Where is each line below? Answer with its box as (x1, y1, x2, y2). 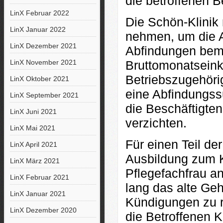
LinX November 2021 (9, 58, 77, 66)
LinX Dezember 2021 (9, 42, 77, 50)
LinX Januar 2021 (9, 190, 66, 198)
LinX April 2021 (9, 140, 57, 148)
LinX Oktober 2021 (9, 75, 69, 83)
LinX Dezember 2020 (9, 206, 77, 214)
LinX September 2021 (9, 91, 79, 99)
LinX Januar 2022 (9, 25, 66, 33)
